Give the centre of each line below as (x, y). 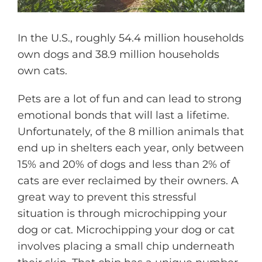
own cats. (42, 71)
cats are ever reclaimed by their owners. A (128, 181)
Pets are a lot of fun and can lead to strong (130, 99)
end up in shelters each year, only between (131, 148)
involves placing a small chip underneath (126, 247)
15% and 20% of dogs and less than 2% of (124, 165)
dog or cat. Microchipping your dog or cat (126, 230)
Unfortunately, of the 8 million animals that (131, 132)
